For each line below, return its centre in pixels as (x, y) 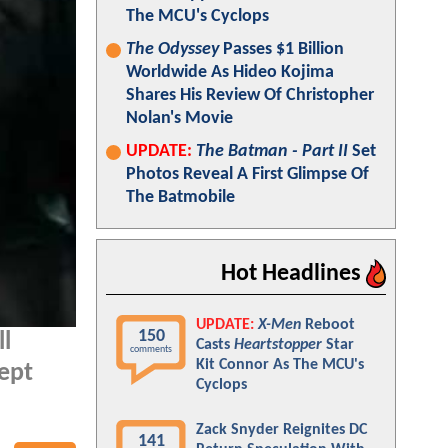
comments (151, 349)
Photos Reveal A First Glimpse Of (247, 174)
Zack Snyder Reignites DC (281, 430)
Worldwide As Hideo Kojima (230, 72)
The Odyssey (172, 49)
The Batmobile (180, 197)
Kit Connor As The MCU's (280, 365)
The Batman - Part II (272, 151)
